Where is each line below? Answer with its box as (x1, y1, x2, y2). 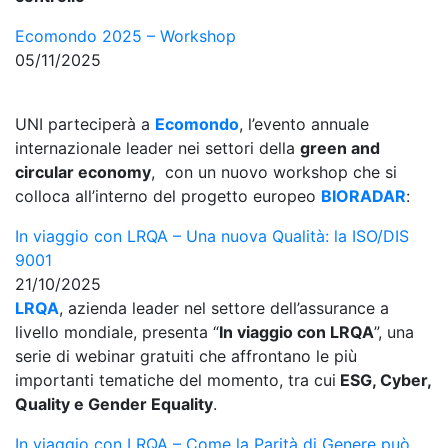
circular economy (15, 162, 151, 182)
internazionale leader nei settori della (15, 138, 300, 158)
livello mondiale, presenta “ (15, 322, 219, 342)
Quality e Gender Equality (15, 394, 213, 414)
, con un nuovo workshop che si (151, 162, 397, 182)
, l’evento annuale (239, 114, 369, 134)
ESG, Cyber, (336, 370, 431, 390)
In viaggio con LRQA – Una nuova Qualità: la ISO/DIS (15, 226, 409, 246)
